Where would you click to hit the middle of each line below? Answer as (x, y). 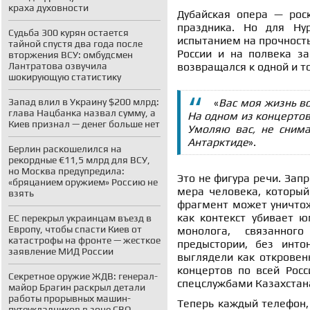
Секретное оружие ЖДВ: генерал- (83, 276)
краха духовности (48, 8)
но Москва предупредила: (66, 171)
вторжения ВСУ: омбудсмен (71, 55)
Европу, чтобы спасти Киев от (75, 229)
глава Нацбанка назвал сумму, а (82, 113)
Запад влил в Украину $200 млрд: (84, 102)
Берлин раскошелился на (65, 149)
